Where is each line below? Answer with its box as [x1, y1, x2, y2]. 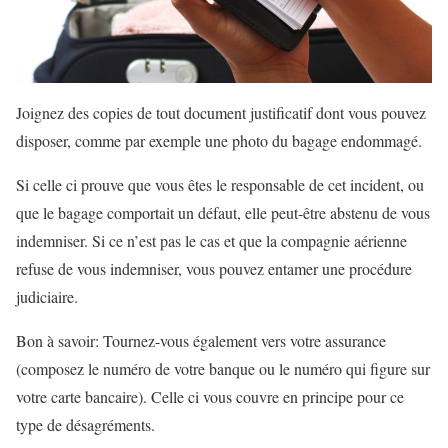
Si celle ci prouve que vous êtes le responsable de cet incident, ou [16, 174, 424, 196]
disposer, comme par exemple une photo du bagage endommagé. [16, 130, 422, 152]
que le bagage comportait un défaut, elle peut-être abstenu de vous [16, 202, 430, 224]
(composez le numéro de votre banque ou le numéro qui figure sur [16, 358, 430, 380]
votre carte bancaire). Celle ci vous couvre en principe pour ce [16, 386, 404, 408]
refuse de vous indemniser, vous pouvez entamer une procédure [16, 258, 412, 280]
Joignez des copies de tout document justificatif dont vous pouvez [16, 102, 426, 124]
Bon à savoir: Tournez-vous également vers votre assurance [16, 330, 386, 352]
